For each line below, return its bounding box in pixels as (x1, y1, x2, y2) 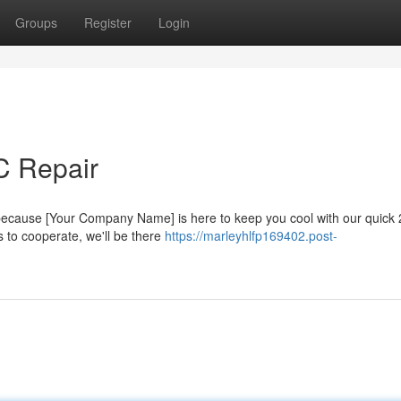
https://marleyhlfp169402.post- (165, 226, 337, 244)
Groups (15, 13, 57, 31)
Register (84, 13, 132, 31)
